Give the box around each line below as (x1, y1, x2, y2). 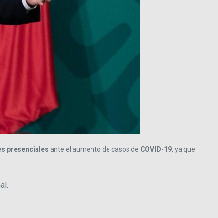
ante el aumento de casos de (49, 145, 140, 154)
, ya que (172, 145, 195, 154)
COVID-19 (140, 145, 172, 154)
